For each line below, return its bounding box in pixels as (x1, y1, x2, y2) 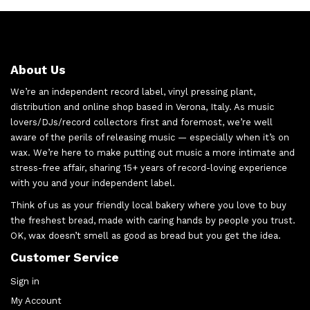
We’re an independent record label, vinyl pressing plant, (10, 86, 255, 97)
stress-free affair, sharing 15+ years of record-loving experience (10, 162, 287, 173)
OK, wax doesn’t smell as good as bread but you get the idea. (10, 230, 281, 241)
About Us (10, 62, 66, 77)
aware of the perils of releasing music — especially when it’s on (10, 131, 289, 143)
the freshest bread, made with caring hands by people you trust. (10, 215, 295, 226)
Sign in (10, 275, 39, 286)
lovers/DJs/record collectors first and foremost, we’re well (10, 116, 273, 127)
